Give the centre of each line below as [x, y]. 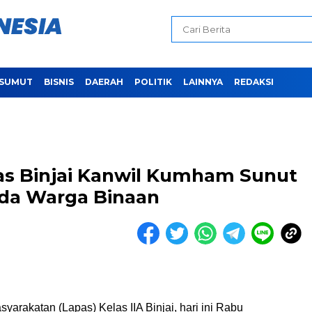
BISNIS [59, 82]
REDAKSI [254, 82]
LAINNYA [203, 82]
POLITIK [153, 82]
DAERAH [104, 82]
